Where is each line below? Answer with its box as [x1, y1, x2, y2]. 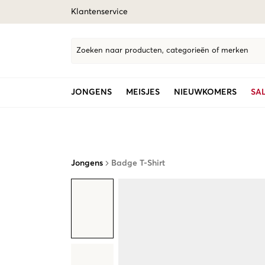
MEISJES [126, 88, 160, 96]
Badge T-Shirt [111, 159, 165, 167]
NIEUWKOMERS [174, 88, 237, 96]
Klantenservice [71, 8, 128, 16]
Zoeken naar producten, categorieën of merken [76, 47, 248, 54]
